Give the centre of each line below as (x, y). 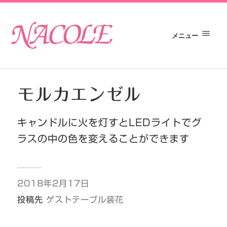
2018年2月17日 (53, 183)
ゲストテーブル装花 (85, 200)
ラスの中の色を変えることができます (103, 139)
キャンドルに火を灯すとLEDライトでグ (109, 122)
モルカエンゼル (79, 94)
